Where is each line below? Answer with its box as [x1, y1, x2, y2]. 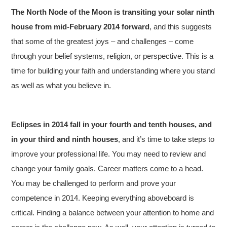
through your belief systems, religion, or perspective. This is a [11, 51, 214, 60]
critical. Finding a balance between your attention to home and [11, 208, 214, 217]
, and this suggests [149, 22, 212, 31]
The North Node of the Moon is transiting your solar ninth [11, 7, 215, 16]
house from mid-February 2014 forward [11, 22, 150, 31]
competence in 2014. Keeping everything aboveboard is [11, 193, 195, 202]
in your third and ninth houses [11, 134, 119, 143]
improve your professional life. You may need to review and [11, 149, 206, 158]
